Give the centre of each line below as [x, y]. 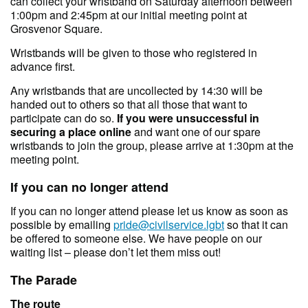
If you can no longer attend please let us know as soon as [149, 210]
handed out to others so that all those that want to [129, 104]
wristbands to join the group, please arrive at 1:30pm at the [152, 145]
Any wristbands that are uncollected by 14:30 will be [136, 90]
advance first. [43, 66]
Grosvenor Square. [56, 28]
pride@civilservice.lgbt [169, 224]
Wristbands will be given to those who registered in [134, 52]
